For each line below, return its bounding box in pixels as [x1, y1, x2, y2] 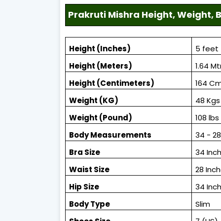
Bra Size [69, 147, 101, 157]
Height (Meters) [69, 60, 133, 71]
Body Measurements [69, 129, 152, 140]
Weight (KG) [69, 95, 119, 106]
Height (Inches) [69, 43, 131, 54]
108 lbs [195, 112, 220, 123]
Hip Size [69, 181, 100, 192]
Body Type [69, 198, 110, 209]
